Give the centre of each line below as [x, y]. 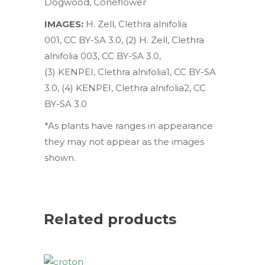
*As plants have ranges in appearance [129, 126]
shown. [60, 158]
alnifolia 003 [71, 56]
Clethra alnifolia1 [134, 72]
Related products [110, 219]
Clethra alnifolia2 [152, 88]
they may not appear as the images [124, 142]
